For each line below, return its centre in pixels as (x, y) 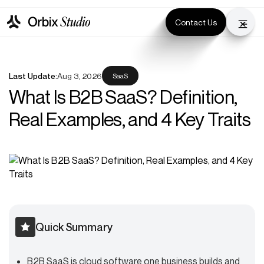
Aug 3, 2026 (80, 76)
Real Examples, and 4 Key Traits (130, 119)
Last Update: (33, 76)
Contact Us (196, 22)
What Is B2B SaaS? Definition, (123, 97)
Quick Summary (74, 227)
